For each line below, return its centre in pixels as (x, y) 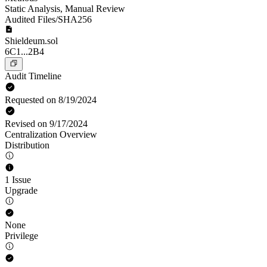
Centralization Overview (51, 134)
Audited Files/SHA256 (48, 19)
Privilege (21, 236)
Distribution (27, 145)
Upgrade (21, 190)
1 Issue (18, 180)
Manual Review (95, 9)
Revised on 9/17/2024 (46, 124)
